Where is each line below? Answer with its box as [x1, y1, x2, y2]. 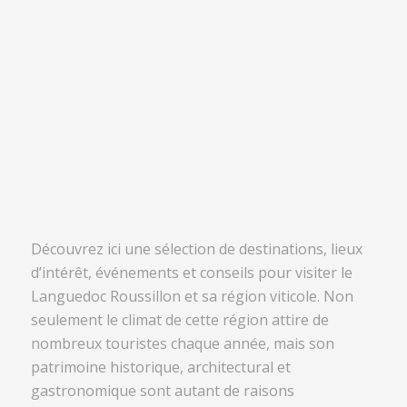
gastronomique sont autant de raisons [30, 381, 294, 402]
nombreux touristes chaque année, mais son [30, 333, 334, 354]
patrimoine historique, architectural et [30, 357, 291, 378]
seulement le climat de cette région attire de [30, 310, 329, 331]
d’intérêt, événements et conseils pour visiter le [30, 263, 352, 283]
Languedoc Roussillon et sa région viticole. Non [30, 286, 353, 307]
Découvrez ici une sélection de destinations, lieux [30, 239, 362, 260]
